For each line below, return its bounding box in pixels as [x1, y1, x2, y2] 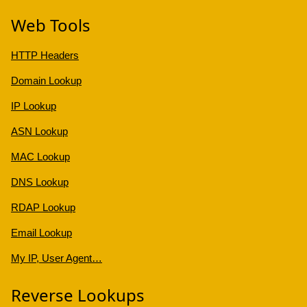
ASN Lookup [11, 125, 68, 138]
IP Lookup [11, 100, 56, 112]
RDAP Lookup [11, 201, 75, 214]
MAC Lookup [11, 151, 70, 163]
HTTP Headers [11, 49, 79, 62]
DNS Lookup [11, 176, 69, 188]
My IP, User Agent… [11, 252, 102, 265]
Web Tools [11, 14, 90, 37]
